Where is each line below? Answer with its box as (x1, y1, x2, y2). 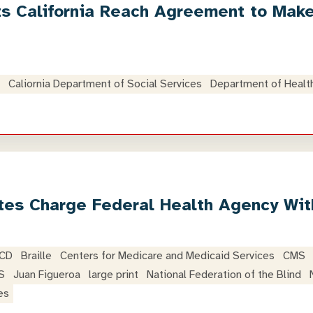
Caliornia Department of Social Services (8, 77, 202, 91)
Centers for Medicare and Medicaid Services (60, 249, 275, 263)
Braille (21, 249, 52, 263)
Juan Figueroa (13, 268, 80, 282)
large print (89, 268, 138, 282)
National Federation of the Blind (147, 268, 301, 282)
